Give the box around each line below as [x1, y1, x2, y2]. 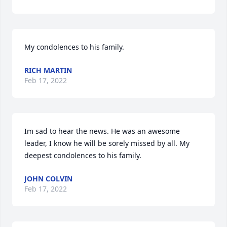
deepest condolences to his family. [24, 150, 141, 160]
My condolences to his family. [24, 42, 124, 52]
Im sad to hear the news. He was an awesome [24, 126, 180, 136]
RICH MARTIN [24, 65, 72, 75]
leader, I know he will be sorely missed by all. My [24, 138, 190, 148]
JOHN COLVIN [24, 174, 72, 183]
